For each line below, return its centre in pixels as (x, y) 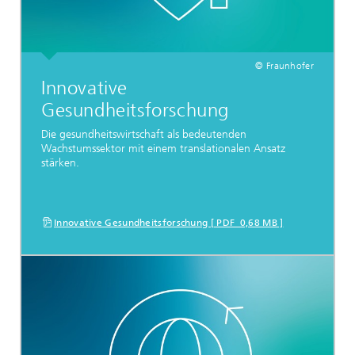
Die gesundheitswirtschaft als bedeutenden (144, 135)
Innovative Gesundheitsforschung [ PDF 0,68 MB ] (169, 223)
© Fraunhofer (284, 66)
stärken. (60, 163)
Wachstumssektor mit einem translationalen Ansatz (163, 149)
